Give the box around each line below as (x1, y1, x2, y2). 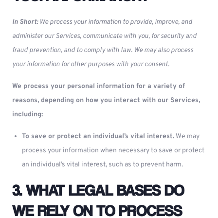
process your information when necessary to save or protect (22, 146, 204, 155)
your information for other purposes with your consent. (12, 60, 169, 69)
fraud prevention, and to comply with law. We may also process (12, 46, 193, 54)
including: (12, 110, 43, 119)
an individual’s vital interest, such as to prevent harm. (22, 161, 183, 169)
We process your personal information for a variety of (12, 82, 185, 91)
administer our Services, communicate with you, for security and (12, 32, 197, 40)
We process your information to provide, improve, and (39, 18, 192, 26)
